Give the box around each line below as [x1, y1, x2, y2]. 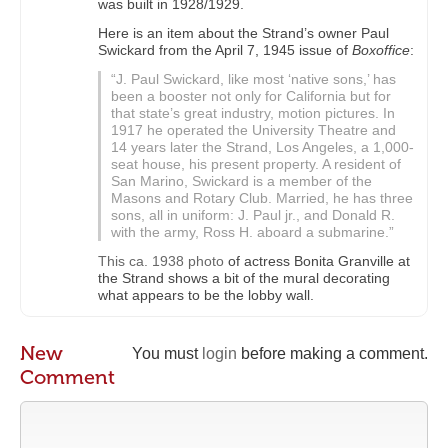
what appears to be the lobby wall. [98, 287, 314, 304]
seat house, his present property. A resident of [111, 156, 401, 173]
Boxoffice [352, 42, 410, 59]
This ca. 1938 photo [98, 253, 224, 270]
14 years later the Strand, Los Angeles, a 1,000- [111, 139, 414, 156]
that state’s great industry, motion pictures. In [111, 105, 395, 122]
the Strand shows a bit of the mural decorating [98, 270, 390, 287]
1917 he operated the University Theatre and [111, 122, 396, 139]
